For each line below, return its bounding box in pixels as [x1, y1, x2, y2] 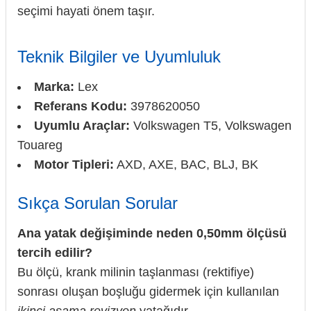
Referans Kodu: [34, 99, 127, 114]
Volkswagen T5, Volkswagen [130, 119, 292, 133]
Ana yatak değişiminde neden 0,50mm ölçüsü [17, 226, 287, 241]
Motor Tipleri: [34, 158, 114, 172]
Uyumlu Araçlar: [34, 119, 130, 133]
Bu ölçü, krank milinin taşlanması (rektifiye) [17, 265, 254, 280]
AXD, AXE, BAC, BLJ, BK [114, 158, 258, 172]
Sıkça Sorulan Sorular [17, 194, 178, 213]
